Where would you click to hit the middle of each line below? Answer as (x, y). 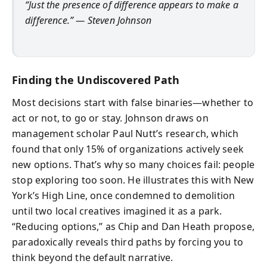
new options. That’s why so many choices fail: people (133, 164)
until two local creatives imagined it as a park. (117, 211)
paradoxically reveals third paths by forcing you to (128, 242)
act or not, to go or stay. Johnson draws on (110, 118)
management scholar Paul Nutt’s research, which (125, 133)
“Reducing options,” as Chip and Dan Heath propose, (133, 226)
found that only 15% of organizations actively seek (128, 149)
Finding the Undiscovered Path (96, 80)
